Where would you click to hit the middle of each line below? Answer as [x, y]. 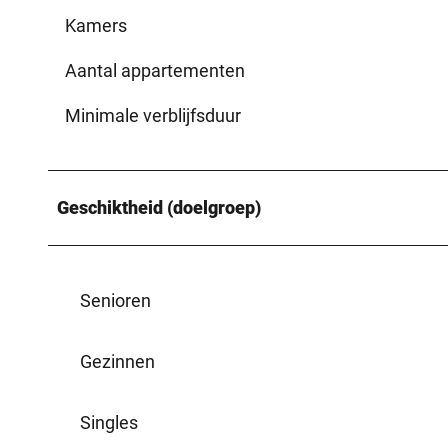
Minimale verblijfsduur [153, 115]
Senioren [115, 300]
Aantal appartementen [155, 70]
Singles [109, 422]
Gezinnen [117, 361]
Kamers [96, 25]
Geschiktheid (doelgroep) [159, 207]
